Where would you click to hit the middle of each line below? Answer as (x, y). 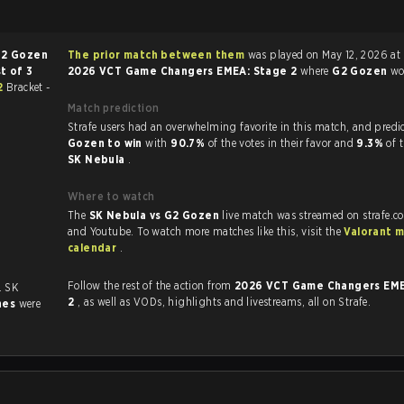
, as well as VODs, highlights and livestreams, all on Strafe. (252, 302)
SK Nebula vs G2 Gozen (156, 215)
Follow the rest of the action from (151, 285)
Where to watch (111, 196)
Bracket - (28, 87)
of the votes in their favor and (282, 143)
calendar (94, 248)
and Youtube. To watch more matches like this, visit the (323, 231)
